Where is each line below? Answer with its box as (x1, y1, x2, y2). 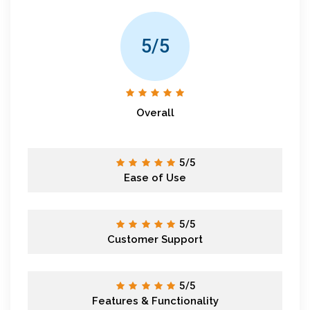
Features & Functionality (91, 294, 219, 307)
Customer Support (107, 232, 203, 246)
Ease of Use (124, 171, 186, 184)
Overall (136, 106, 174, 119)
